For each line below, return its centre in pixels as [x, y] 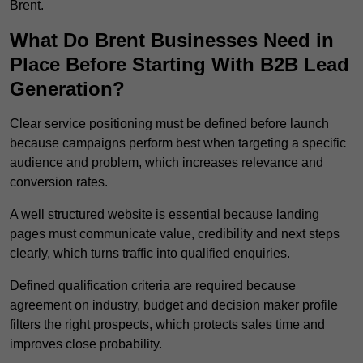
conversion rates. [59, 182]
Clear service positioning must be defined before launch [169, 124]
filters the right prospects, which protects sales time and [167, 325]
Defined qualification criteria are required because [153, 286]
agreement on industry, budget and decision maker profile [174, 305]
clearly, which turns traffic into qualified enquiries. [150, 254]
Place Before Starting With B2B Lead [179, 65]
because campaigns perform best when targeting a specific [178, 143]
